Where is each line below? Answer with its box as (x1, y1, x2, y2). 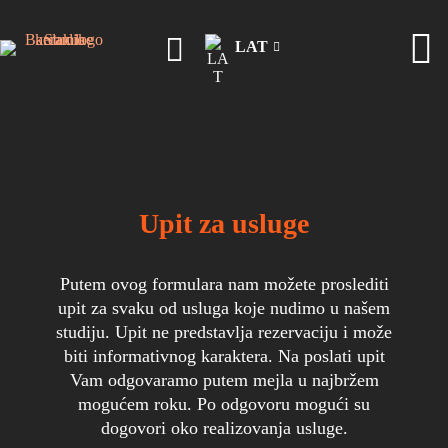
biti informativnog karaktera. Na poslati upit (63, 346, 385, 366)
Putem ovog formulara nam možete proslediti (59, 274, 389, 294)
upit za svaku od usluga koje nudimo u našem (58, 298, 390, 318)
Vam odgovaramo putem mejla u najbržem (69, 370, 379, 390)
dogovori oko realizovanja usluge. (100, 418, 348, 438)
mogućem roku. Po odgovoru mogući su (78, 394, 370, 414)
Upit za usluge (139, 208, 309, 239)
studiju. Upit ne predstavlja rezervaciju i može (56, 322, 392, 342)
